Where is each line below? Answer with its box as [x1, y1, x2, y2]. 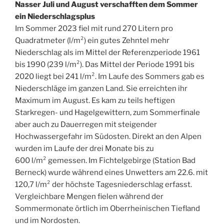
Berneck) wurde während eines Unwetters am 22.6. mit [15, 168, 208, 177]
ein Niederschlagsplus [15, 12, 95, 21]
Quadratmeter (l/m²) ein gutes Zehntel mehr [15, 36, 169, 45]
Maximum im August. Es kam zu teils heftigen [15, 96, 175, 105]
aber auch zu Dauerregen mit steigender [15, 120, 157, 129]
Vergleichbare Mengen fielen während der [15, 192, 163, 201]
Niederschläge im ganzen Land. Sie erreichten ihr [15, 84, 187, 93]
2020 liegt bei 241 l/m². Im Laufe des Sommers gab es [15, 72, 204, 81]
